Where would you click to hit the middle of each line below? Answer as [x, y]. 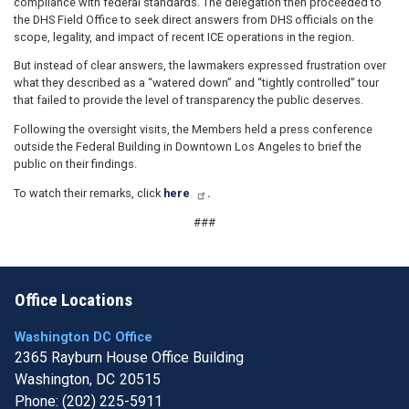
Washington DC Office [84, 337]
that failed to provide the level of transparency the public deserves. [189, 100]
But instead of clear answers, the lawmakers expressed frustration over [200, 66]
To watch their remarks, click [89, 193]
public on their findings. [75, 164]
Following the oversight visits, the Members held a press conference [193, 130]
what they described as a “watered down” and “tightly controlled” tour [196, 83]
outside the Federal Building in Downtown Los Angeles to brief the [188, 147]
